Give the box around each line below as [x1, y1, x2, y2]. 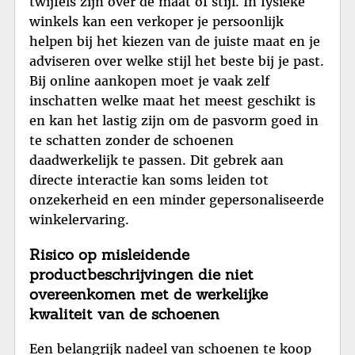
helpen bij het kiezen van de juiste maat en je [29, 33, 320, 50]
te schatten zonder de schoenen [29, 132, 234, 149]
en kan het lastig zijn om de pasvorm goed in [29, 113, 319, 129]
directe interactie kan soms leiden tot [29, 172, 269, 189]
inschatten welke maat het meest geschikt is [29, 93, 315, 109]
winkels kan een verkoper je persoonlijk [29, 13, 284, 30]
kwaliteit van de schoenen [29, 304, 219, 324]
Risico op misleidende [29, 245, 189, 265]
